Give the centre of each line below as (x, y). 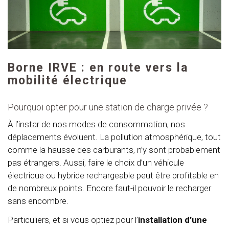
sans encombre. (38, 201)
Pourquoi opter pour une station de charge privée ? (108, 107)
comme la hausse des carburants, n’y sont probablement (114, 150)
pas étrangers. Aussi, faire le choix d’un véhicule (96, 162)
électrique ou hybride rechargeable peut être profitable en (113, 175)
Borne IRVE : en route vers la (98, 67)
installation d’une (173, 220)
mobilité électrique (67, 80)
